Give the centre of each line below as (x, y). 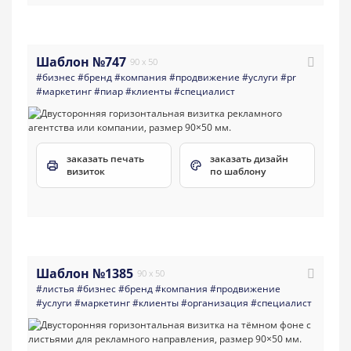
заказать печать (105, 159)
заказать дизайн (249, 159)
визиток (86, 172)
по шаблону (238, 172)
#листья (55, 289)
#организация (215, 303)
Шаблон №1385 (85, 274)
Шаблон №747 (81, 62)
